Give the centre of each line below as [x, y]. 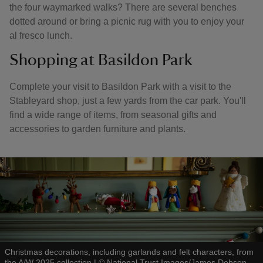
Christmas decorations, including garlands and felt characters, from [129, 252]
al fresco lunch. [41, 36]
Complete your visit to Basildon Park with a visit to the [120, 87]
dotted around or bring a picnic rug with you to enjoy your [127, 21]
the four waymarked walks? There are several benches [123, 7]
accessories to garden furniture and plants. [97, 129]
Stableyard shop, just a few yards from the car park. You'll [128, 101]
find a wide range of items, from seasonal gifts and [113, 115]
